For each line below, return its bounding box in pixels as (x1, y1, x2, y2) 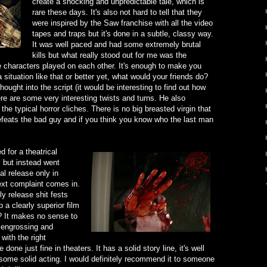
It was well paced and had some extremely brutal (32, 39, 201, 49)
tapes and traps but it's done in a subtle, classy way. (32, 29, 213, 38)
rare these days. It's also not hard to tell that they (32, 7, 202, 17)
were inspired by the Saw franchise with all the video (32, 18, 213, 27)
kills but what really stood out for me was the (32, 50, 187, 60)
